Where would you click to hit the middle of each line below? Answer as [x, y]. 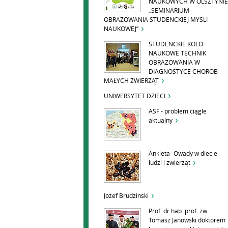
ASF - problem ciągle [178, 111]
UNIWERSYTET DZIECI [135, 96]
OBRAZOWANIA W [174, 63]
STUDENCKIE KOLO [176, 44]
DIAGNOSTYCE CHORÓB [183, 72]
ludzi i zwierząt [169, 163]
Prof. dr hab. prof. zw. [179, 211]
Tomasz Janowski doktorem [187, 220]
